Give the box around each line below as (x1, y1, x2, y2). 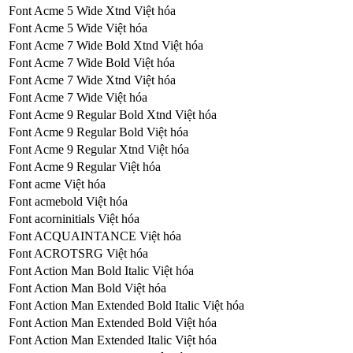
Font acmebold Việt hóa (9, 194, 128, 208)
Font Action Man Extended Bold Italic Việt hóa (9, 298, 244, 312)
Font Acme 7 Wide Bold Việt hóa (9, 55, 175, 69)
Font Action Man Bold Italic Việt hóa (9, 263, 194, 277)
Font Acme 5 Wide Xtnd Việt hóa (9, 3, 176, 17)
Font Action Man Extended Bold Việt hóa (9, 315, 217, 329)
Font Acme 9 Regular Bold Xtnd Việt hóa (9, 107, 217, 121)
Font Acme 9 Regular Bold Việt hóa (9, 124, 188, 139)
